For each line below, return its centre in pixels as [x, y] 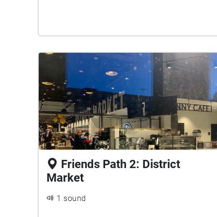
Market [65, 178]
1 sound [71, 198]
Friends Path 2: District [121, 164]
